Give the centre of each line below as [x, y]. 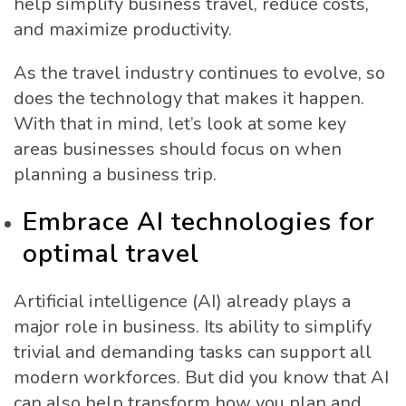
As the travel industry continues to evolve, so [199, 72]
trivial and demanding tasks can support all [193, 353]
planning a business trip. [115, 174]
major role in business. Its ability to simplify [193, 327]
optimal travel [111, 253]
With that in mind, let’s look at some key [180, 123]
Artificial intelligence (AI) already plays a [182, 302]
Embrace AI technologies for [199, 222]
